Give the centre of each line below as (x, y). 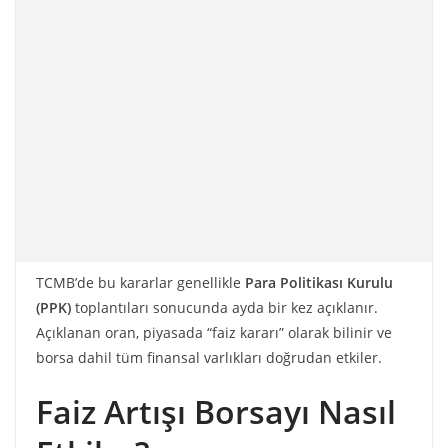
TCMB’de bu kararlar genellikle (140, 283)
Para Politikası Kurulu (319, 283)
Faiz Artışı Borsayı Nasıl (216, 412)
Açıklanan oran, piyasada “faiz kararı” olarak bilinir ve (214, 333)
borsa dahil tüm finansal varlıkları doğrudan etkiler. (209, 358)
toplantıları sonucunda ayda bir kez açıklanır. (224, 308)
